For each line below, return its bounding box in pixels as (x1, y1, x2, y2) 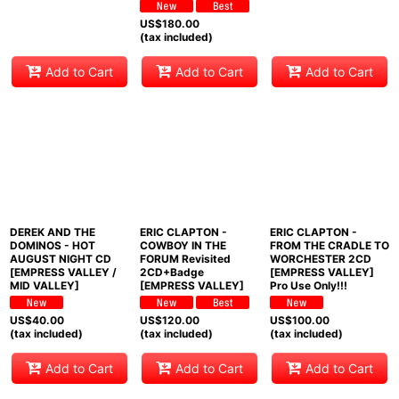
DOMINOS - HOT (10, 238, 95, 252)
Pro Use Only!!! (269, 278, 347, 292)
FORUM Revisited (139, 251, 231, 265)
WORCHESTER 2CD (269, 251, 371, 265)
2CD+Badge (139, 265, 204, 279)
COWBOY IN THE (139, 238, 226, 252)
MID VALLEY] (10, 278, 79, 292)
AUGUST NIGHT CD (10, 251, 111, 265)
